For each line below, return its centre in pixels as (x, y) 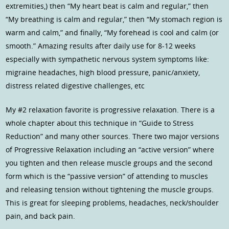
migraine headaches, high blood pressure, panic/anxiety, (103, 73)
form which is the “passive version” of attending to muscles (107, 176)
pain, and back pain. (41, 216)
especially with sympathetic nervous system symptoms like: (108, 59)
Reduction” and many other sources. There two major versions (113, 136)
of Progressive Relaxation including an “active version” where (110, 150)
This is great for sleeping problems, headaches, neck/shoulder (112, 203)
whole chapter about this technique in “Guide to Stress (100, 123)
